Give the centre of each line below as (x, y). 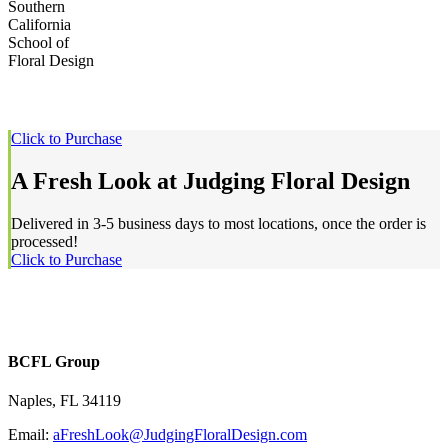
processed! (44, 241)
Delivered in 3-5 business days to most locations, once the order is (218, 223)
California (39, 24)
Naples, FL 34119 (64, 400)
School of (38, 42)
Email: (30, 434)
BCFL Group (54, 361)
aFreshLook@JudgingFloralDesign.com (180, 434)
